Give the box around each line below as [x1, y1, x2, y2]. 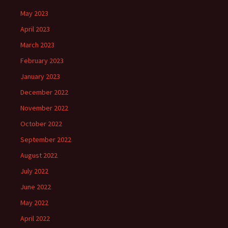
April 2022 [20, 214, 50, 223]
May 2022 [20, 198, 48, 208]
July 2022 [20, 166, 48, 176]
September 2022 [20, 135, 71, 145]
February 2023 [20, 56, 64, 66]
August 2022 [20, 151, 58, 160]
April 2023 [20, 24, 50, 34]
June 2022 [20, 182, 51, 192]
